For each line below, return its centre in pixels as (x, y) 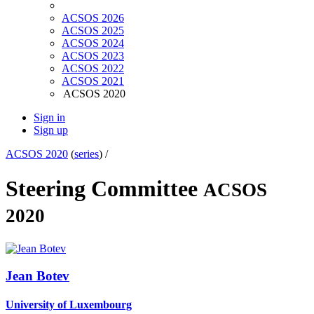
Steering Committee (104, 188)
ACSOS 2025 (93, 31)
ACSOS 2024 (93, 43)
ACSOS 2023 (93, 56)
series (87, 154)
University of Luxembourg (69, 305)
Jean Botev (37, 275)
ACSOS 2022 (93, 69)
